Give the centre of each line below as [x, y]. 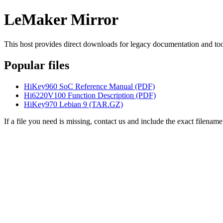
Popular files [37, 65]
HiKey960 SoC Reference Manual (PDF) [89, 86]
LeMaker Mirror [61, 20]
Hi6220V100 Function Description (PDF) [90, 95]
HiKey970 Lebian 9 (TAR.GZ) [73, 104]
